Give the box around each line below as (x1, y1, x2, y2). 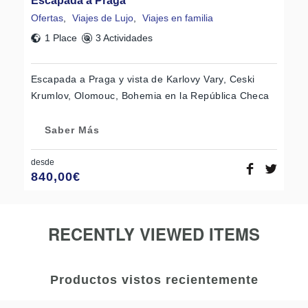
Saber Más (45, 124, 100, 136)
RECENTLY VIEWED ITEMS (48, 222, 260, 246)
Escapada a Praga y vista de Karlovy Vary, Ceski (31, 74, 255, 85)
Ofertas (31, 12, 63, 24)
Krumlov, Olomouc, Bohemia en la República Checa (31, 90, 269, 102)
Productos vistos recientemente (49, 273, 258, 287)
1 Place (45, 32, 77, 44)
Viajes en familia (142, 12, 213, 24)
